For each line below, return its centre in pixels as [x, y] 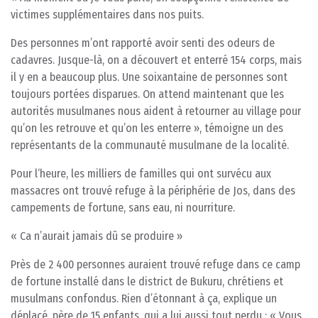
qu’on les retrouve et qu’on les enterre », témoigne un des [147, 128]
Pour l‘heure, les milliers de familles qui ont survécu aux [141, 173]
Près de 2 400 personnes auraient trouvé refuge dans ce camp [155, 264]
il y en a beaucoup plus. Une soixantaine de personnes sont [149, 77]
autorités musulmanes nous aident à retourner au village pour [156, 111]
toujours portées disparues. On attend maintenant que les [147, 94]
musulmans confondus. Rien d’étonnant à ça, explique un [144, 298]
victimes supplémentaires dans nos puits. [107, 14]
